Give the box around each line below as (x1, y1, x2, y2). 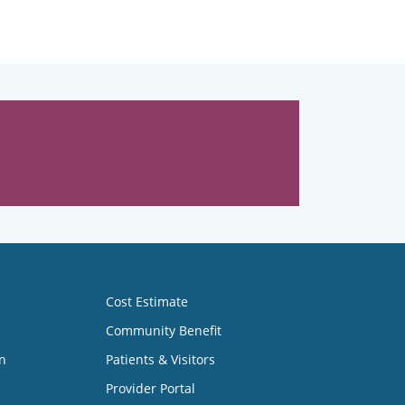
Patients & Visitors (105, 351, 215, 368)
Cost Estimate (105, 293, 188, 310)
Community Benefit (105, 322, 221, 339)
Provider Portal (105, 380, 195, 397)
